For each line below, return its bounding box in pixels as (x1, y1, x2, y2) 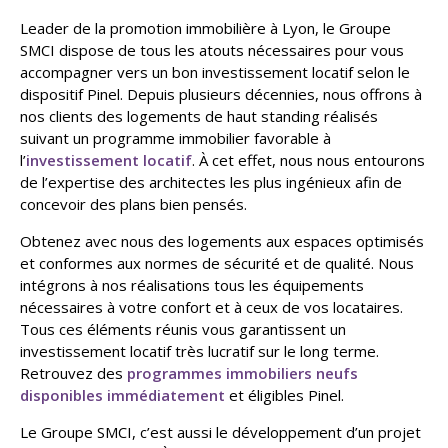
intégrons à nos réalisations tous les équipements (20, 274, 364, 295)
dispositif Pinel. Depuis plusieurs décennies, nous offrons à (20, 83, 422, 104)
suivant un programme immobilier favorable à (20, 127, 331, 148)
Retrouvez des (20, 362, 127, 383)
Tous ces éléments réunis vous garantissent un (20, 318, 346, 339)
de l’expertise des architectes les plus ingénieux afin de (20, 171, 402, 192)
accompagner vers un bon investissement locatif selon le (20, 61, 410, 82)
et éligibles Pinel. (225, 384, 344, 405)
